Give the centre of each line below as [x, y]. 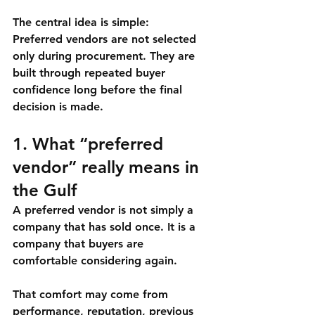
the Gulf [45, 191]
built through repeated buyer [91, 73]
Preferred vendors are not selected [106, 39]
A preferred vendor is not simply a [105, 210]
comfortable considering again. [95, 261]
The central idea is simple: [81, 22]
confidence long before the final [99, 90]
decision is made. [58, 107]
